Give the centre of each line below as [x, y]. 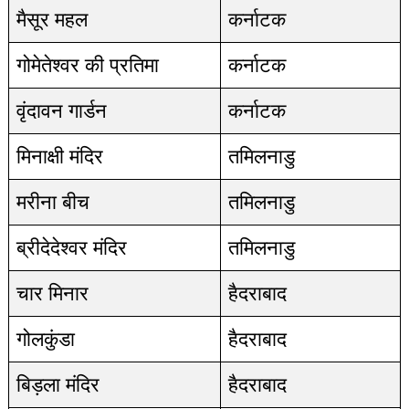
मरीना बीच [52, 202]
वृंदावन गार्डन [61, 111]
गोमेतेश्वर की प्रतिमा [87, 65]
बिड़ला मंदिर [58, 385]
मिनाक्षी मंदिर [59, 157]
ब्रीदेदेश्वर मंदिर [71, 248]
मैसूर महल [52, 20]
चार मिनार [52, 294]
